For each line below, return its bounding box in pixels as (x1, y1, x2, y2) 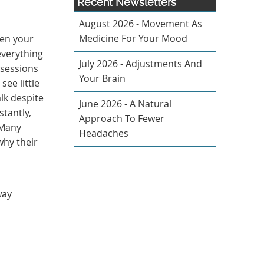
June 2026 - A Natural (79, 97, 171, 110)
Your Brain (79, 72, 126, 85)
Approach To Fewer (79, 112, 164, 125)
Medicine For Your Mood (79, 32, 187, 45)
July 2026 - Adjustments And (79, 57, 202, 70)
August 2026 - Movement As (79, 17, 202, 30)
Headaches (79, 127, 128, 140)
